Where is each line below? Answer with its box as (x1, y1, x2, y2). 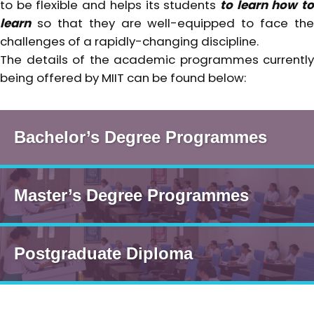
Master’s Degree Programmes (14, 186, 249, 205)
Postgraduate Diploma (14, 244, 193, 264)
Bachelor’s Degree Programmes (14, 128, 267, 147)
